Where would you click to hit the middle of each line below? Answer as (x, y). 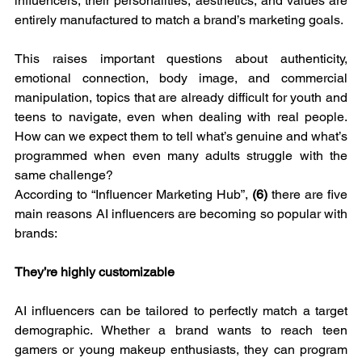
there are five (309, 194)
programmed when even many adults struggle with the (181, 155)
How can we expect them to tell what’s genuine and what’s (181, 136)
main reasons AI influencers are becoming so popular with (181, 213)
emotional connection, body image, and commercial (181, 78)
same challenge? (64, 175)
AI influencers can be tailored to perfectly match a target (181, 310)
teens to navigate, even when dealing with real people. (181, 116)
